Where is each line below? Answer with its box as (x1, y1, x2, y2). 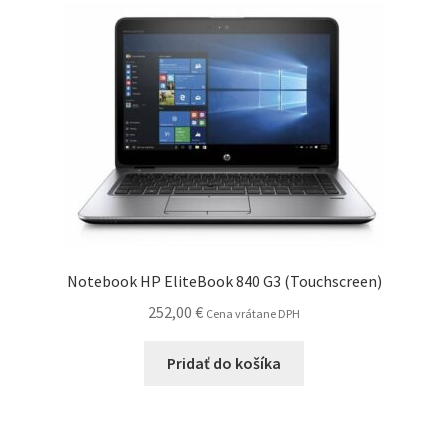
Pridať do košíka (167, 352, 281, 373)
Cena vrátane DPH (206, 305, 300, 321)
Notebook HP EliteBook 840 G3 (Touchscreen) (66, 271, 382, 292)
